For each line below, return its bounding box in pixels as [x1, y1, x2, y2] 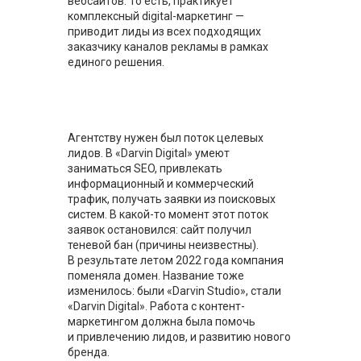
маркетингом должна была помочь [68, 315, 255, 328]
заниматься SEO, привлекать [68, 162, 222, 175]
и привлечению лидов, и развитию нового [68, 330, 291, 343]
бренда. [68, 346, 110, 359]
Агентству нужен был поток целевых [68, 131, 263, 144]
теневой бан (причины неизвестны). [68, 239, 259, 251]
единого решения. [68, 56, 164, 68]
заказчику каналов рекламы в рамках [68, 40, 268, 53]
